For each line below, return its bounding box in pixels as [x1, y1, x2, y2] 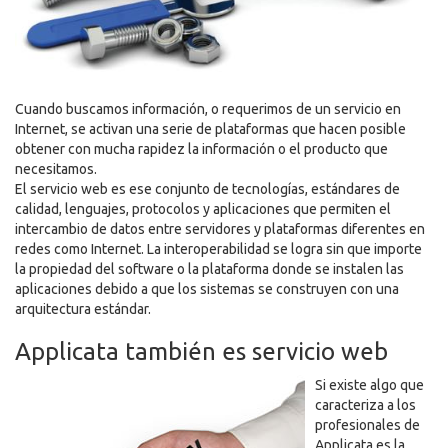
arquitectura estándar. [15, 300, 151, 317]
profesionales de [315, 416, 420, 433]
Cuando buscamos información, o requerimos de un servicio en [15, 100, 401, 117]
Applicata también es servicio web [15, 337, 388, 365]
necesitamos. [15, 160, 97, 177]
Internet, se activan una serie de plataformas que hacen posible [15, 120, 406, 137]
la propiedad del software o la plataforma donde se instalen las [15, 260, 404, 277]
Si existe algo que [315, 376, 424, 393]
